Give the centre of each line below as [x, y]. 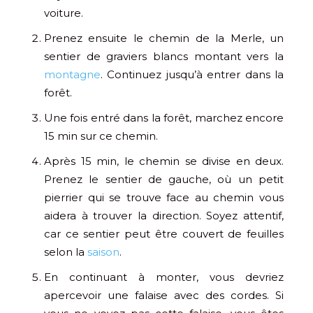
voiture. [64, 13]
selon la [66, 252]
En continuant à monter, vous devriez [164, 277]
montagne [72, 74]
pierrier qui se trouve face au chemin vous [164, 197]
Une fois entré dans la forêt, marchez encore [164, 117]
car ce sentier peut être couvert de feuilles [164, 233]
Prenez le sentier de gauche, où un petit [164, 179]
